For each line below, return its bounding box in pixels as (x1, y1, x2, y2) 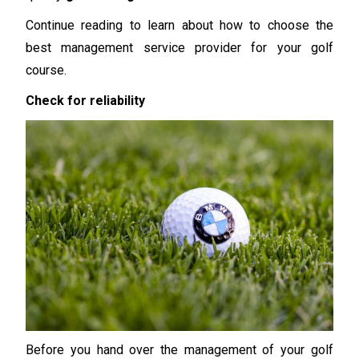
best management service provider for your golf (26, 40, 333, 56)
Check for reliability (26, 93, 146, 109)
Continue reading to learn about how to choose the (26, 18, 333, 34)
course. (26, 63, 67, 79)
